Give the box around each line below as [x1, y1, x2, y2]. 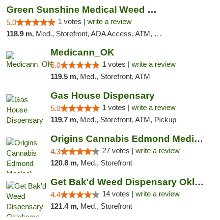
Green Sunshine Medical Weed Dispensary [147, 4, 157, 15]
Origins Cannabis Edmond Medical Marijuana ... [193, 134, 203, 144]
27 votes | [102, 146, 136, 155]
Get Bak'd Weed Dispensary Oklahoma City [194, 177, 204, 187]
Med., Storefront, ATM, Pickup [80, 115, 176, 124]
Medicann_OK [50, 47, 114, 57]
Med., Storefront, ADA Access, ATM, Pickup [36, 29, 154, 38]
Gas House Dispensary [50, 90, 155, 101]
